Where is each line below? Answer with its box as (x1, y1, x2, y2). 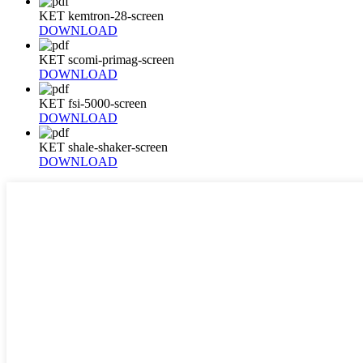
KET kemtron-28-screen (39, 8, 164, 23)
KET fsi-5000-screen (39, 96, 147, 110)
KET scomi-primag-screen (39, 52, 174, 66)
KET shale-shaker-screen (39, 139, 168, 154)
